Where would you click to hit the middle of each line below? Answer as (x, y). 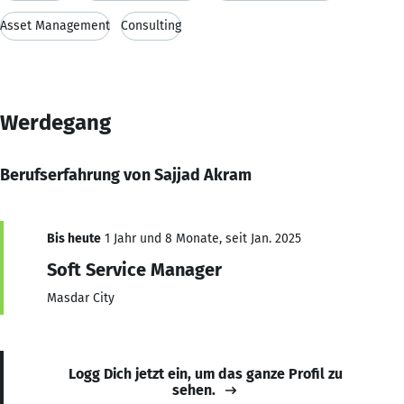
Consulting (151, 25)
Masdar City (81, 298)
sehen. (194, 390)
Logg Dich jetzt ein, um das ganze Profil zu (206, 373)
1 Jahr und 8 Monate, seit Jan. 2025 (201, 238)
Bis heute (74, 238)
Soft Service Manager (134, 269)
